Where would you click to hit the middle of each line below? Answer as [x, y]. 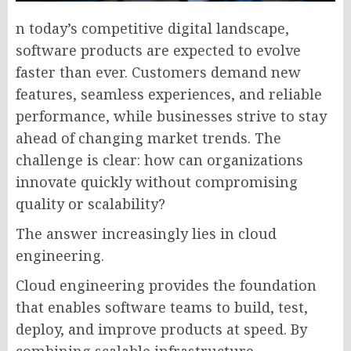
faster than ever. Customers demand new [158, 72]
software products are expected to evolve [158, 50]
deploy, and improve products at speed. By [161, 329]
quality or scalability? [90, 203]
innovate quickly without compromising [157, 181]
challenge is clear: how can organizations [159, 159]
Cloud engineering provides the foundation [166, 285]
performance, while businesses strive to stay [171, 116]
